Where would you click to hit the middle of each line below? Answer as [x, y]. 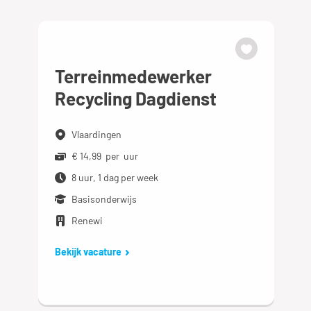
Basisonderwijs [104, 199]
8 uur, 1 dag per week [115, 177]
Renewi [87, 220]
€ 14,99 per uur [105, 156]
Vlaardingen [97, 134]
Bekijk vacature [89, 252]
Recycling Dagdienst [136, 98]
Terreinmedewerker [134, 76]
